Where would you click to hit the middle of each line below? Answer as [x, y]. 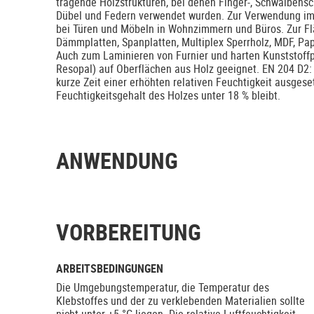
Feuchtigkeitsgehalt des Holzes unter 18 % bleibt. [168, 96]
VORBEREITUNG [129, 232]
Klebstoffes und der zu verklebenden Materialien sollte [180, 301]
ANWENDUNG [117, 161]
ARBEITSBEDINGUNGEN [110, 269]
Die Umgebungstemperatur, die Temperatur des [163, 288]
